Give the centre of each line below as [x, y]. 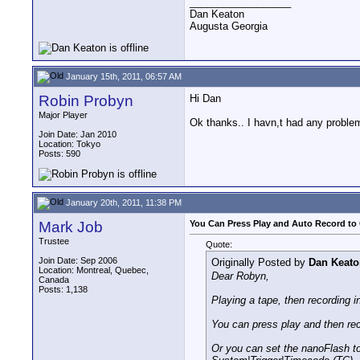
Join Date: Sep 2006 [78, 260]
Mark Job [71, 227]
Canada [54, 280]
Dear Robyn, [240, 276]
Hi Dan [205, 98]
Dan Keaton [217, 14]
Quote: [219, 245]
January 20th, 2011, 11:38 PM [123, 202]
